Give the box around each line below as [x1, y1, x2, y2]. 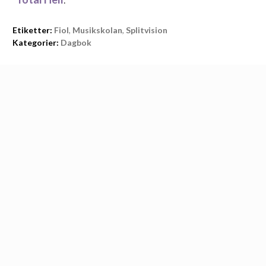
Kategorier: [12, 37, 59, 47]
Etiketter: [12, 25, 52, 35]
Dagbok [61, 37, 91, 47]
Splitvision [126, 25, 167, 35]
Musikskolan [72, 25, 122, 35]
